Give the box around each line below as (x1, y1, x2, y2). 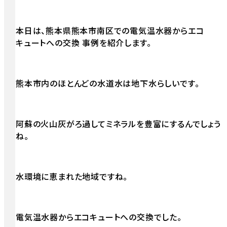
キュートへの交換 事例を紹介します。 (16, 36, 152, 49)
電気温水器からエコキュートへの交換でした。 (16, 211, 182, 223)
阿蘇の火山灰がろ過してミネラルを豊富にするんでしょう (16, 118, 221, 130)
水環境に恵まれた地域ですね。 (16, 170, 128, 183)
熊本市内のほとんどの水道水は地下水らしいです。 (16, 77, 200, 90)
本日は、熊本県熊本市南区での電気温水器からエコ (16, 24, 204, 37)
